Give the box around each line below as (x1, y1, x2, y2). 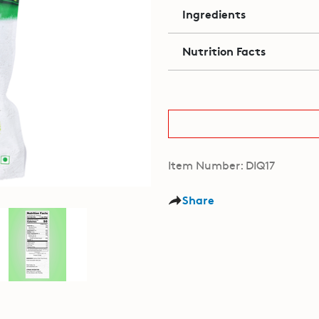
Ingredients (182, 5, 246, 21)
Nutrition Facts (182, 42, 266, 58)
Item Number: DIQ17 (167, 157, 275, 173)
